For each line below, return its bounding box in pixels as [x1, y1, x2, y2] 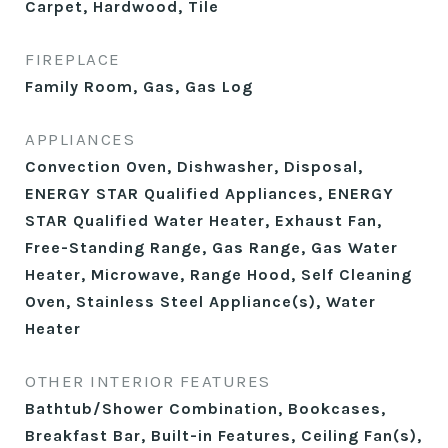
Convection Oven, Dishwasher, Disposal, [25, 157, 363, 176]
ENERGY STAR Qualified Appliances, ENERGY [25, 184, 394, 203]
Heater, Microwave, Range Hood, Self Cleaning [25, 265, 412, 284]
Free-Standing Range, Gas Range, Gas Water [25, 238, 398, 257]
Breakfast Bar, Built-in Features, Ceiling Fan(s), [25, 426, 422, 445]
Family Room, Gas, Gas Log [25, 77, 253, 96]
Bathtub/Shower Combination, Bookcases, [25, 399, 386, 418]
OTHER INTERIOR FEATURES [25, 371, 271, 391]
